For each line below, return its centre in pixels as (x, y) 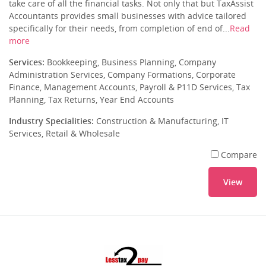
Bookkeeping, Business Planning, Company (130, 62)
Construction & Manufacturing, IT (161, 121)
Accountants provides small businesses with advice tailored (128, 16)
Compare (239, 155)
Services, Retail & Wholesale (64, 133)
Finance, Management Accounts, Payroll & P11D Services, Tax (129, 87)
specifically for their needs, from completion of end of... (119, 28)
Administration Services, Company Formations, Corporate (122, 75)
